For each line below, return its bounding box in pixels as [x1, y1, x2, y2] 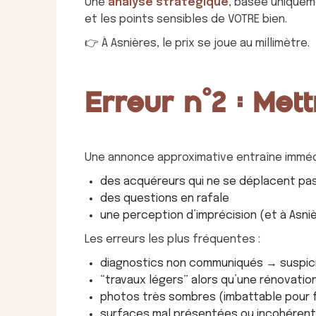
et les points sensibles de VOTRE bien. [85, 13, 287, 25]
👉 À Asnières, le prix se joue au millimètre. [85, 37, 310, 49]
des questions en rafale [100, 192, 229, 205]
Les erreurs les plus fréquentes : [85, 233, 260, 245]
